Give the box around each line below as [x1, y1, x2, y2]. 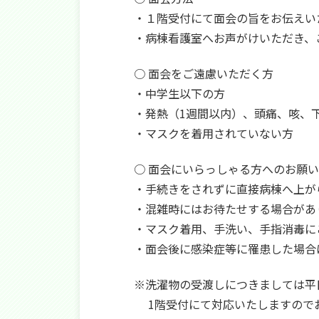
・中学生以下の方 [122, 85, 225, 102]
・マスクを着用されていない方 [122, 125, 293, 142]
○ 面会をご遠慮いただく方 [122, 65, 273, 82]
